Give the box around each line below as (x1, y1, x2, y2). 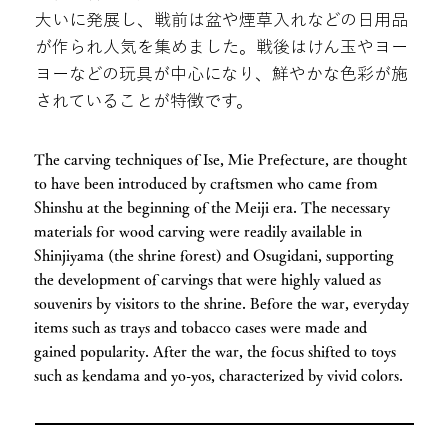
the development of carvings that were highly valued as (34, 272, 382, 288)
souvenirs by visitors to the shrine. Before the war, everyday (34, 296, 410, 312)
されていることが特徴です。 (34, 91, 253, 109)
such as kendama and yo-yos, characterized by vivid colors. (34, 368, 404, 384)
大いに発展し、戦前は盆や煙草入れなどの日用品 (34, 10, 408, 28)
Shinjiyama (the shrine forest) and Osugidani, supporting (34, 248, 395, 264)
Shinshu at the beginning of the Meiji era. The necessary (34, 200, 391, 216)
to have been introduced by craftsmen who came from (34, 176, 379, 192)
